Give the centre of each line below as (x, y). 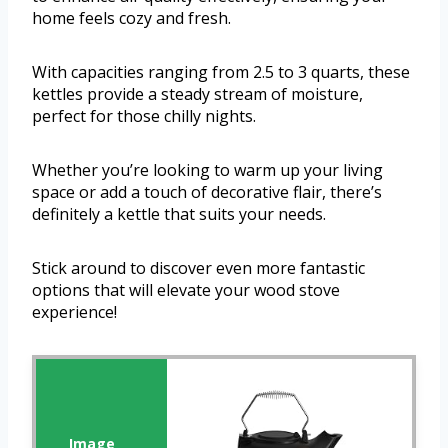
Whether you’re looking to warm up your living (207, 169)
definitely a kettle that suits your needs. (179, 213)
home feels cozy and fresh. (131, 17)
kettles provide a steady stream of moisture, (197, 93)
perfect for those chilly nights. (144, 115)
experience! (74, 311)
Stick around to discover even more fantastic (198, 267)
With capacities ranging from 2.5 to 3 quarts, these (221, 71)
